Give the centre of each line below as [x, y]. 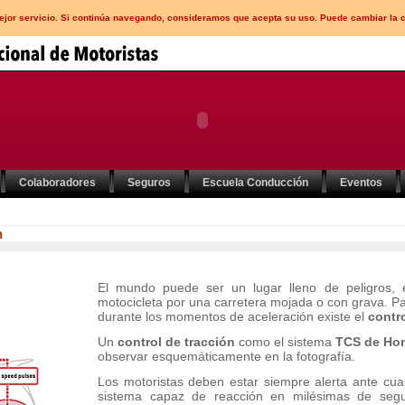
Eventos [361, 183]
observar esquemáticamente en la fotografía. [226, 356]
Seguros [149, 183]
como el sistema [285, 342]
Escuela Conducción [255, 183]
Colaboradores [57, 183]
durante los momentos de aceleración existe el [233, 316]
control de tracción [176, 342]
